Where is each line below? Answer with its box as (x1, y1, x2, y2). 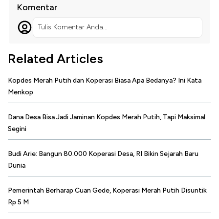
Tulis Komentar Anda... (38, 23, 108, 32)
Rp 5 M (8, 198, 29, 207)
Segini (8, 125, 26, 133)
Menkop (8, 88, 33, 97)
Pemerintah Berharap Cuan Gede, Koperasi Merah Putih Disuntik (8, 186, 207, 195)
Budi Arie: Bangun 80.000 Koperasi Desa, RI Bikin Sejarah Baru (8, 150, 198, 158)
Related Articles (8, 51, 103, 67)
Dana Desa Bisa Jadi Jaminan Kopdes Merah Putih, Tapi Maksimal (8, 113, 205, 122)
